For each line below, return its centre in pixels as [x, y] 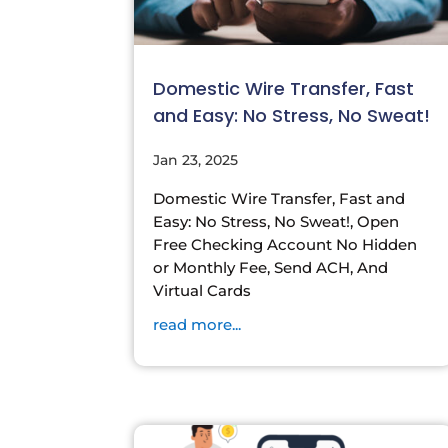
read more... [197, 324]
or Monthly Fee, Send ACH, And [271, 267]
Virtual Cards [202, 290]
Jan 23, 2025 [196, 159]
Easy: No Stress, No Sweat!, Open [276, 221]
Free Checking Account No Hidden [285, 244]
